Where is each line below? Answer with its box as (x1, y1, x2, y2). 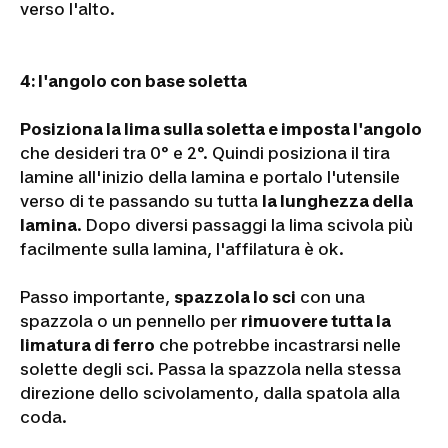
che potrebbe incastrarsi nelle (155, 334, 401, 355)
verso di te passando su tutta (20, 190, 262, 211)
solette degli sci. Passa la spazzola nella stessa (20, 358, 401, 379)
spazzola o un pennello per (20, 310, 241, 331)
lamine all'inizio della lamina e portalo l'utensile (20, 166, 400, 187)
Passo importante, (20, 286, 174, 307)
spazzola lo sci (174, 286, 296, 307)
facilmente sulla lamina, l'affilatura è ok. (20, 238, 344, 259)
